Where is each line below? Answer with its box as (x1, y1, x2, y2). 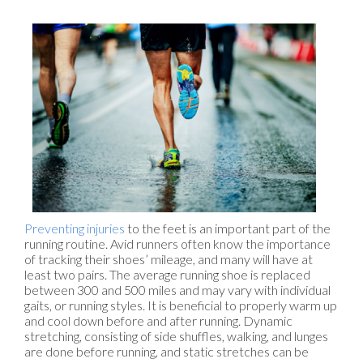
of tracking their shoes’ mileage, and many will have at (24, 251, 313, 267)
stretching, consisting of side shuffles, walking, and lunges (24, 328, 328, 344)
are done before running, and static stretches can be (24, 344, 309, 360)
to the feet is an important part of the (125, 220, 331, 237)
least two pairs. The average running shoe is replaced (24, 267, 310, 283)
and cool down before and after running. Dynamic (24, 313, 293, 329)
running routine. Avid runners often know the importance (24, 236, 331, 252)
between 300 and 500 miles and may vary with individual (24, 282, 331, 298)
